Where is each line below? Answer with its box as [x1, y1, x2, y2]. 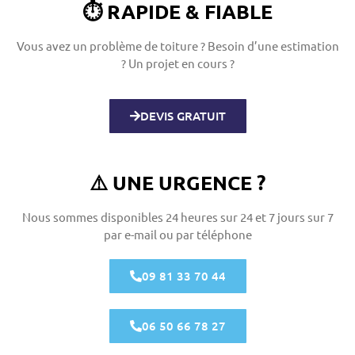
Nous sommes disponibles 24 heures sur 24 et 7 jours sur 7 [21, 209, 334, 225]
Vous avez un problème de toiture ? [16, 37, 208, 53]
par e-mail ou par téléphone [103, 227, 252, 242]
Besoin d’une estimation [207, 37, 339, 53]
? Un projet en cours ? [120, 55, 235, 71]
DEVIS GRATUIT [139, 108, 226, 124]
